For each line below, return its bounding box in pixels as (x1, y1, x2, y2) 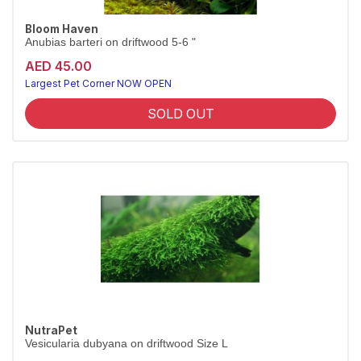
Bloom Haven (25, 23, 98, 35)
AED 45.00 (25, 58, 92, 74)
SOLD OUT (147, 106, 214, 122)
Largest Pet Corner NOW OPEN (25, 77, 172, 89)
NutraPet (25, 324, 77, 337)
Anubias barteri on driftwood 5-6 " (25, 36, 196, 48)
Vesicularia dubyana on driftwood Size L (25, 338, 228, 350)
